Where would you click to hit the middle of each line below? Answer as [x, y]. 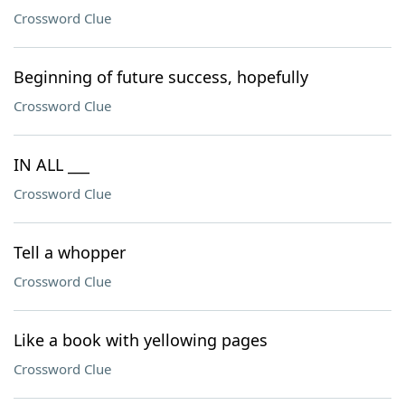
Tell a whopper [70, 252]
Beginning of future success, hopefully [161, 77]
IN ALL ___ [52, 165]
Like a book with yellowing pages [141, 340]
